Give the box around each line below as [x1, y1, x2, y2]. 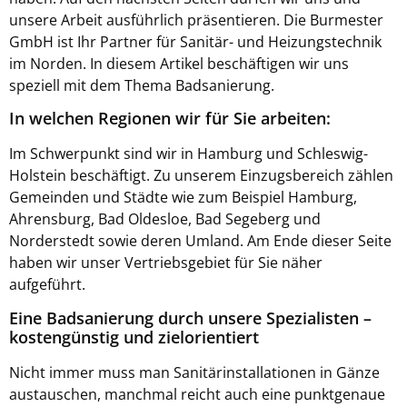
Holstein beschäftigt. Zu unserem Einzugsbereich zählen [9, 165, 393, 186]
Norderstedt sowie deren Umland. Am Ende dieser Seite [9, 231, 392, 252]
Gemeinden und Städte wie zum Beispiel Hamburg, [9, 187, 357, 208]
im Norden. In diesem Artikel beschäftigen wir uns [9, 53, 349, 74]
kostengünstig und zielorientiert [9, 325, 259, 348]
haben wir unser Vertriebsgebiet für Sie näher [9, 253, 323, 273]
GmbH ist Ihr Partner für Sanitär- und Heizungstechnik [9, 31, 382, 52]
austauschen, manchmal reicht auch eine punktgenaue [9, 383, 385, 404]
